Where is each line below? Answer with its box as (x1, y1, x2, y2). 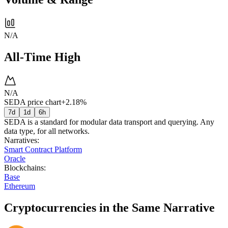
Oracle (4, 154, 25, 163)
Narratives (4, 135, 37, 145)
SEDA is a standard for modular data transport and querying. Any (4, 117, 214, 126)
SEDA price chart (4, 97, 61, 106)
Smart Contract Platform (4, 145, 82, 154)
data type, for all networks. (4, 126, 90, 135)
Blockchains (4, 163, 44, 172)
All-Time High (4, 50, 80, 64)
